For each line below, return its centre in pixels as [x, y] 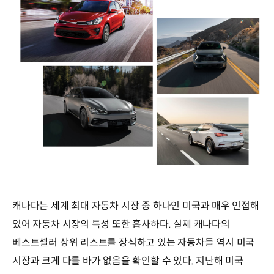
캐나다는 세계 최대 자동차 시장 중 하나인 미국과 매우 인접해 [136, 206]
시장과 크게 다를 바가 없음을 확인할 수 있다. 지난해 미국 [128, 261]
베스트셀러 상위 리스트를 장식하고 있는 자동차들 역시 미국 [134, 243]
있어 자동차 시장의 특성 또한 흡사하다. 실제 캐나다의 [121, 224]
